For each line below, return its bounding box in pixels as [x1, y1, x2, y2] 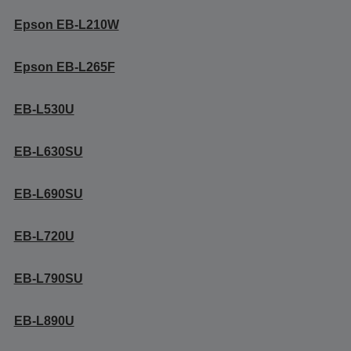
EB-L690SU [13, 187, 83, 201]
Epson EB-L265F [13, 60, 115, 74]
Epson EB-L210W [13, 18, 119, 31]
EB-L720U [13, 230, 74, 243]
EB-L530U [13, 103, 74, 116]
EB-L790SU [13, 272, 83, 285]
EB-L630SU [13, 145, 83, 158]
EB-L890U [13, 314, 74, 327]
